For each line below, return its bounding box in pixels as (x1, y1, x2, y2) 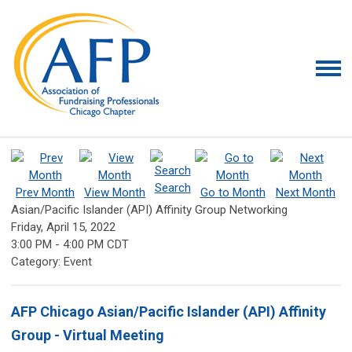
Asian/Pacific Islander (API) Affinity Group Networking (11, 203, 288, 217)
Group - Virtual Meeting (11, 327, 164, 343)
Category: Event (11, 255, 92, 269)
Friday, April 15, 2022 (11, 220, 115, 234)
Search (154, 181, 191, 195)
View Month (84, 185, 145, 200)
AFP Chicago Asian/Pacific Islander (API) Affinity (11, 303, 326, 320)
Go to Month (200, 185, 266, 200)
